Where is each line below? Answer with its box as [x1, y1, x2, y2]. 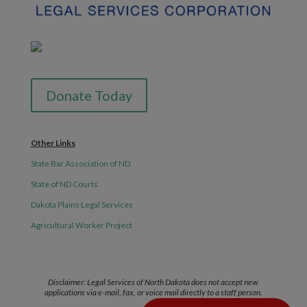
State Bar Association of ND [30, 158, 130, 169]
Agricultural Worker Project [30, 219, 132, 230]
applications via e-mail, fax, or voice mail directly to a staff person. [44, 286, 262, 297]
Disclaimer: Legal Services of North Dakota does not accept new [48, 276, 259, 287]
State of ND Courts [30, 178, 98, 189]
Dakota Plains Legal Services [30, 199, 133, 210]
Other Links [30, 137, 75, 148]
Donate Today [45, 86, 132, 103]
